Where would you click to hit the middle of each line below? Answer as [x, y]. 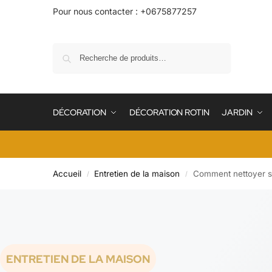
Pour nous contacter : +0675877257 [125, 11]
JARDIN [237, 112]
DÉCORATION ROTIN [169, 112]
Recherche [208, 49]
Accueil [67, 174]
